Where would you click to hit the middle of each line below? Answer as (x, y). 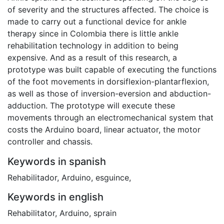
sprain (105, 213)
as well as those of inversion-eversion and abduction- (109, 94)
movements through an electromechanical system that (110, 118)
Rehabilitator (31, 213)
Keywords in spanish (57, 162)
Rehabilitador (32, 178)
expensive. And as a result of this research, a (92, 58)
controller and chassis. (50, 142)
